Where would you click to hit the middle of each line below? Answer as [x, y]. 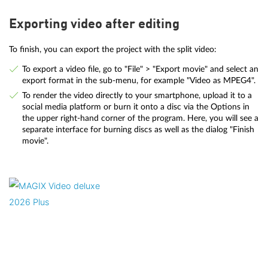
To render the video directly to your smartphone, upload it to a [137, 96]
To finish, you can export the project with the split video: [113, 49]
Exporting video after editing [94, 24]
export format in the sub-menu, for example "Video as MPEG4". [138, 81]
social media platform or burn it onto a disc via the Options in [135, 107]
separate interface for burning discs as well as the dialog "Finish [138, 130]
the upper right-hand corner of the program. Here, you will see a [140, 118]
